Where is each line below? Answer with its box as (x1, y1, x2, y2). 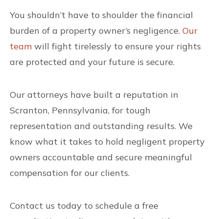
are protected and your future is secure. (10, 56, 175, 67)
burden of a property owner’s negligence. (10, 25, 182, 36)
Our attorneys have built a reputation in (10, 89, 178, 100)
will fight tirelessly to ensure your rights (32, 41, 201, 52)
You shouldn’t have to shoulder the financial (10, 9, 193, 21)
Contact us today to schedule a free (10, 200, 158, 211)
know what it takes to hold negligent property (10, 136, 205, 147)
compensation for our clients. (10, 167, 130, 178)
